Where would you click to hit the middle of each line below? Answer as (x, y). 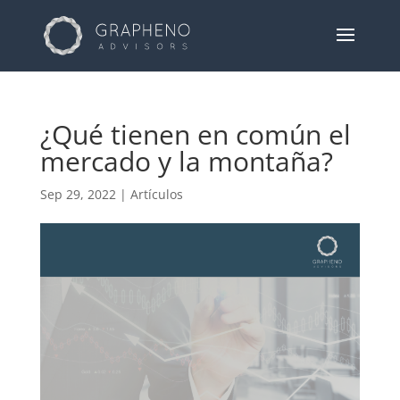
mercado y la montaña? (186, 161)
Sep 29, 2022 (78, 194)
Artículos (156, 194)
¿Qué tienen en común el (195, 134)
